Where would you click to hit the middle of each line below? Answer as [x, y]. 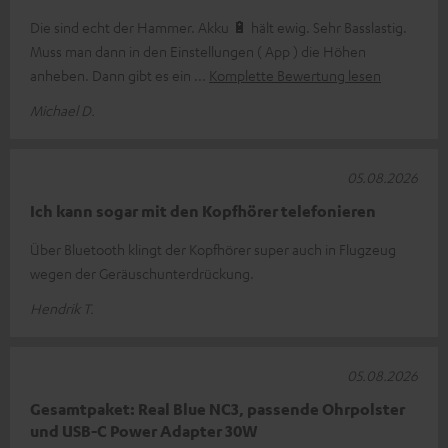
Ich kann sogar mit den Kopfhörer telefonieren [203, 210]
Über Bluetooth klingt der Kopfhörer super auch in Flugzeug [213, 248]
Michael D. [62, 109]
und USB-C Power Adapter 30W [144, 430]
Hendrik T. [62, 307]
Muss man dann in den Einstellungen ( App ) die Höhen [198, 50]
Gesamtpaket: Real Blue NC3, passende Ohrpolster [217, 408]
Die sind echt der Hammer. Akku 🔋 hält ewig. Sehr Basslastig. [218, 26]
